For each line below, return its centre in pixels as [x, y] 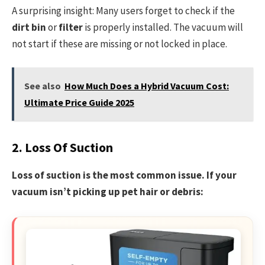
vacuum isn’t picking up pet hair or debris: [108, 192]
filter [71, 28]
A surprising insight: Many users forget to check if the [123, 11]
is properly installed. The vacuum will [163, 28]
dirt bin [29, 28]
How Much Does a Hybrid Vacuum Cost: [147, 86]
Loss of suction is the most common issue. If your [124, 175]
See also [43, 86]
